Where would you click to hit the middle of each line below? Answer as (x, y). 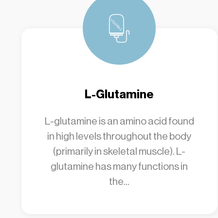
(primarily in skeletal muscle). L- (119, 151)
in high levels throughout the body (119, 136)
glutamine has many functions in (119, 166)
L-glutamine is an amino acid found (119, 121)
